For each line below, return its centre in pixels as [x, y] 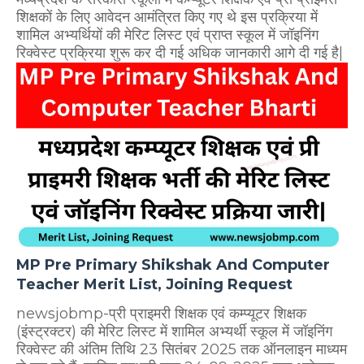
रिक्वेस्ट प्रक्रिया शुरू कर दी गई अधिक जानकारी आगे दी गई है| [180, 53]
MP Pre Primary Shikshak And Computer [173, 264]
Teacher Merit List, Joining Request [154, 284]
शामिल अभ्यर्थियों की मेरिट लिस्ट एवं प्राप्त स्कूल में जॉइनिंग [167, 35]
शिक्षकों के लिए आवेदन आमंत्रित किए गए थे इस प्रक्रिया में [167, 17]
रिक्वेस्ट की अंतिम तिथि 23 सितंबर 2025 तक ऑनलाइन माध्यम [182, 349]
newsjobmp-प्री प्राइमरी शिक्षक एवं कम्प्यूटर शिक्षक [161, 313]
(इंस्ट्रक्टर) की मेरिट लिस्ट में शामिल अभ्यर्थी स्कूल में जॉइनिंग [174, 331]
